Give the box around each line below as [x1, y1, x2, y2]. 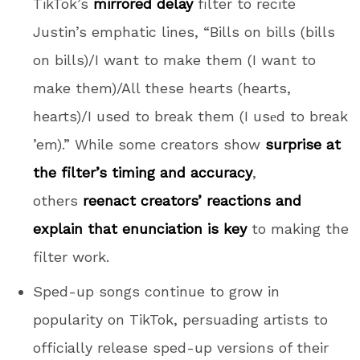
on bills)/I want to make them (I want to [33, 51, 317, 68]
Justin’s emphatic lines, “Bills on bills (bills [33, 22, 336, 40]
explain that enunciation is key [33, 219, 247, 237]
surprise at [265, 135, 342, 153]
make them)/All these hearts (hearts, [33, 79, 292, 96]
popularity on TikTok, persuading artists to [33, 310, 329, 328]
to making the [247, 219, 350, 237]
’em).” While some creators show [33, 135, 266, 153]
